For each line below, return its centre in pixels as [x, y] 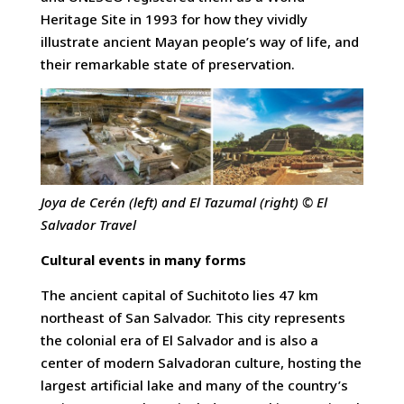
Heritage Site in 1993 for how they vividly [174, 19]
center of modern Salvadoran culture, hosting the [201, 363]
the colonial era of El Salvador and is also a [179, 340]
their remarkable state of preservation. [167, 64]
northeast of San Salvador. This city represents [193, 318]
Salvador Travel [88, 224]
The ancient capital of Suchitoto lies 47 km [179, 295]
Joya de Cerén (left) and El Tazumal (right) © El [184, 202]
